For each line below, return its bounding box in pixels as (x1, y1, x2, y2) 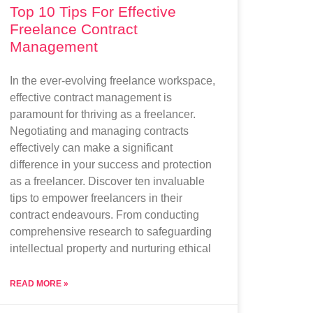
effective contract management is (10, 91, 173, 103)
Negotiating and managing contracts (10, 124, 189, 137)
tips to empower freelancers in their (10, 191, 183, 204)
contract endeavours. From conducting (10, 208, 200, 221)
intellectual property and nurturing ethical (10, 242, 212, 254)
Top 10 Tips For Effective (10, 3, 177, 20)
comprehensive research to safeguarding (10, 225, 212, 238)
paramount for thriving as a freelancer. (10, 108, 196, 120)
